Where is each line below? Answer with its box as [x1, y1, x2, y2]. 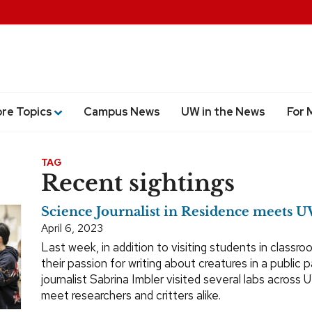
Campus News [84, 104, 160, 119]
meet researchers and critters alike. [41, 287, 221, 303]
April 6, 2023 [41, 220, 103, 235]
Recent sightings [41, 169, 235, 197]
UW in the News [181, 104, 266, 119]
